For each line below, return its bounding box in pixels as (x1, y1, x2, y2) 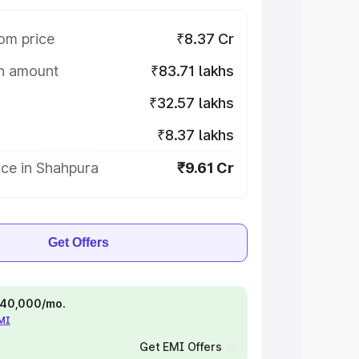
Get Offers (48, 236, 109, 249)
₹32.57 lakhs (149, 95, 234, 111)
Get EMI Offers (139, 340, 222, 353)
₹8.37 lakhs (156, 127, 234, 143)
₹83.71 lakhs (151, 63, 234, 79)
